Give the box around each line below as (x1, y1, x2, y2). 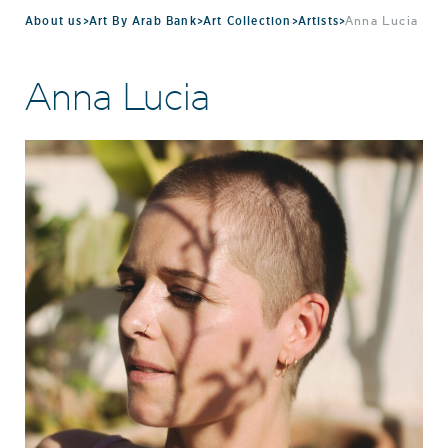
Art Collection (202, 13, 292, 28)
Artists (297, 13, 340, 28)
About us (25, 13, 83, 28)
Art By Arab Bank (88, 13, 197, 28)
